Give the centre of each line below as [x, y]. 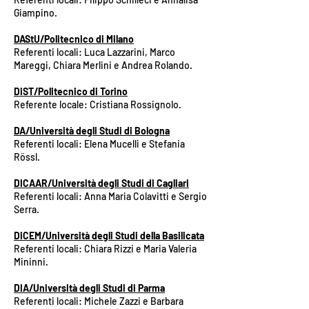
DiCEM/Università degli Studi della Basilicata [109, 236]
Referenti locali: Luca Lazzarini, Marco [94, 52]
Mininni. [32, 262]
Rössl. [27, 157]
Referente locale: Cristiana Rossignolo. [98, 104]
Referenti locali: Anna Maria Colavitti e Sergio [110, 196]
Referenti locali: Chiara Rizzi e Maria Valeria [105, 249]
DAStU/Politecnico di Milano [74, 39]
